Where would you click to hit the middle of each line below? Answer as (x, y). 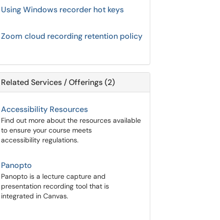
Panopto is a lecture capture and (53, 176)
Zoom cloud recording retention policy (72, 36)
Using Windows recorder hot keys (62, 10)
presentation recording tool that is (55, 186)
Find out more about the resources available (71, 120)
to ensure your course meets (46, 130)
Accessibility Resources (44, 109)
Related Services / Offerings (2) (58, 82)
